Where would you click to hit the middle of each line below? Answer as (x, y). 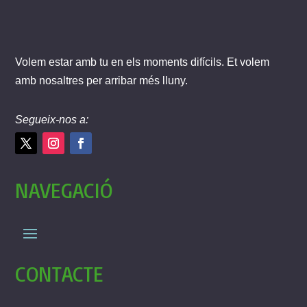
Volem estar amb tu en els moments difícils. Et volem (143, 62)
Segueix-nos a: (52, 119)
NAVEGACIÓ (64, 190)
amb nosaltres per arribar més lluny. (102, 80)
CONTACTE (60, 273)
